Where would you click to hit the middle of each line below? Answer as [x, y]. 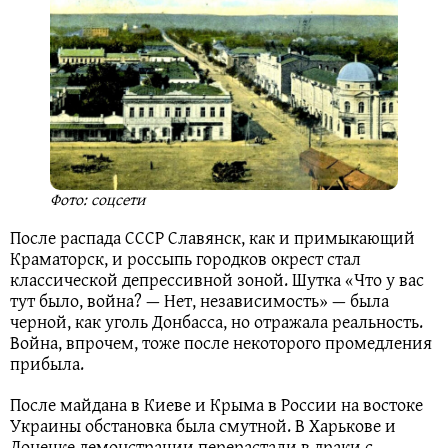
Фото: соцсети [97, 198]
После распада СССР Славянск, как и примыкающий [212, 237]
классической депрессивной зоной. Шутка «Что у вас [217, 279]
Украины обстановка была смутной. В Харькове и [203, 425]
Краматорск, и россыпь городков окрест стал [185, 258]
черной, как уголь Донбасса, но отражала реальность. [216, 321]
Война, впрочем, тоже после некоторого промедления [221, 342]
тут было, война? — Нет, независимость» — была [199, 300]
